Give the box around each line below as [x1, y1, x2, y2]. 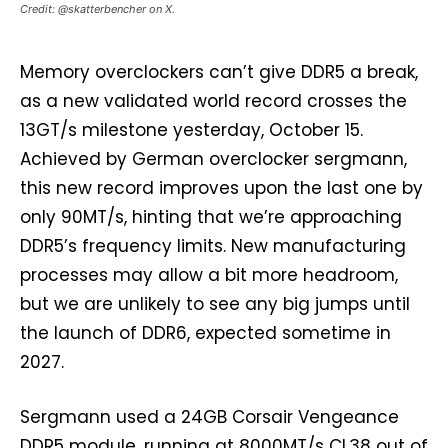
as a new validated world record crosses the [20, 88, 407, 113]
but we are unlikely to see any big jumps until [20, 291, 410, 316]
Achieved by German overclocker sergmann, [20, 146, 407, 171]
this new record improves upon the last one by [20, 175, 423, 200]
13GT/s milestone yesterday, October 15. [20, 117, 363, 142]
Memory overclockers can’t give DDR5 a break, [20, 59, 418, 84]
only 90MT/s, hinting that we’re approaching [20, 204, 402, 229]
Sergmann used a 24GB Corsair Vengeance [20, 404, 399, 429]
